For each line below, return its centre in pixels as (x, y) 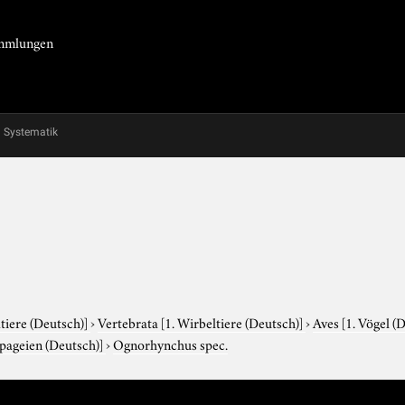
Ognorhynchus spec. (171, 343)
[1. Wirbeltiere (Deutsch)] (232, 321)
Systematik (31, 132)
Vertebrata (130, 321)
